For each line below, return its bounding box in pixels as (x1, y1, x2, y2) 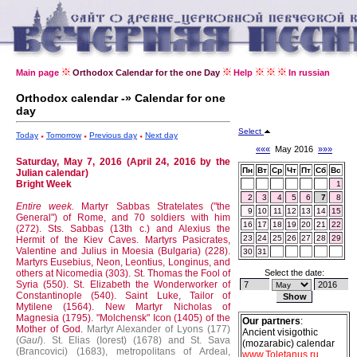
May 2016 (270, 144, 318, 154)
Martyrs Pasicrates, (144, 234, 231, 245)
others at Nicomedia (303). (16, 268, 134, 279)
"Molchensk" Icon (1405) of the (96, 312, 231, 324)
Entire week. (16, 201, 75, 212)
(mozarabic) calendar (242, 338, 335, 349)
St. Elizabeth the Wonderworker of (73, 279, 231, 290)
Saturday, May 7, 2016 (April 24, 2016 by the (16, 156, 230, 167)
